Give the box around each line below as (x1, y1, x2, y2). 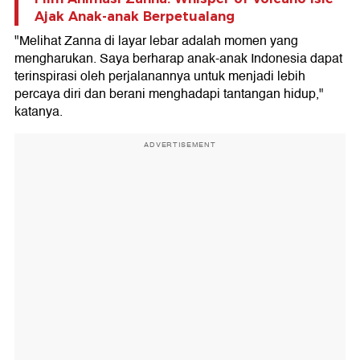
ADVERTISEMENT (144, 138, 216, 150)
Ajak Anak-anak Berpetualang (35, 8, 235, 24)
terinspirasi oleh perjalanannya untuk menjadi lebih (14, 65, 305, 87)
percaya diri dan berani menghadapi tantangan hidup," (14, 83, 324, 104)
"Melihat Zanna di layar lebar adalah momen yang (14, 30, 298, 51)
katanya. (14, 100, 63, 122)
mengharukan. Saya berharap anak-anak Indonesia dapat (14, 47, 342, 69)
